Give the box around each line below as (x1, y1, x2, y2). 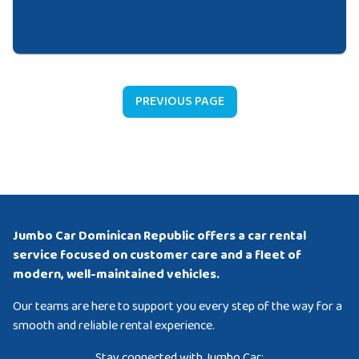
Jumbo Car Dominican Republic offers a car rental (13, 226, 306, 247)
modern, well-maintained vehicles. (13, 264, 220, 285)
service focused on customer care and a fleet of (13, 245, 301, 266)
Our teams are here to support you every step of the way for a (13, 296, 342, 317)
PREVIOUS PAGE (135, 91, 224, 112)
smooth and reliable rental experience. (13, 316, 215, 337)
